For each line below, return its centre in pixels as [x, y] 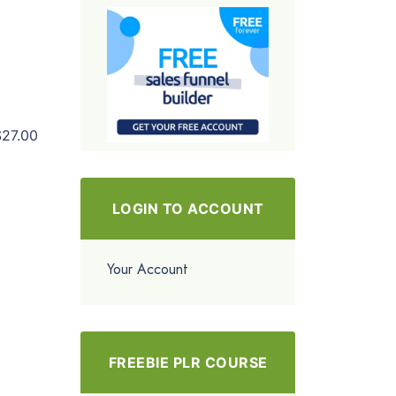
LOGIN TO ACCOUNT [188, 208]
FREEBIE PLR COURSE [188, 362]
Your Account [148, 269]
